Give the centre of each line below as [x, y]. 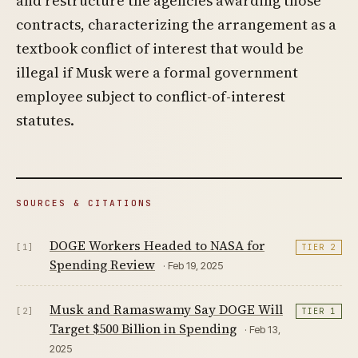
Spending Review [102, 264]
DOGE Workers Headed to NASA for [157, 245]
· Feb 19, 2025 [193, 265]
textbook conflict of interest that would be [160, 48]
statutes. [45, 120]
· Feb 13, [263, 329]
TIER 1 [319, 311]
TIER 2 [319, 247]
